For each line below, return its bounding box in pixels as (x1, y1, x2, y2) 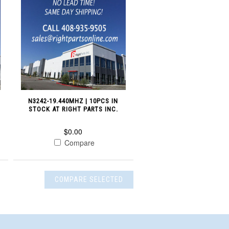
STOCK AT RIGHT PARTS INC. (28, 105, 118, 113)
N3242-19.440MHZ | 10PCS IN (28, 97, 119, 105)
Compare (62, 137, 95, 148)
